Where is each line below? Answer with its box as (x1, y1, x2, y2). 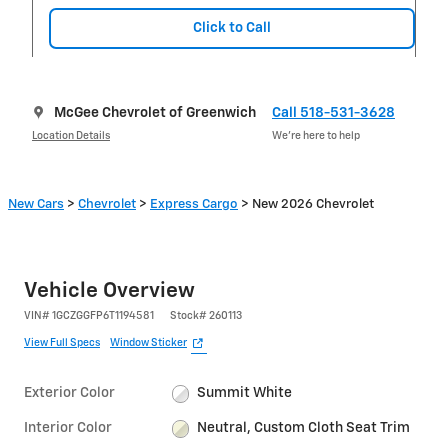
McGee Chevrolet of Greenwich (54, 106, 256, 121)
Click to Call (193, 21, 271, 36)
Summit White (197, 386, 293, 401)
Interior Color (24, 421, 112, 436)
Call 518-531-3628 (272, 106, 395, 121)
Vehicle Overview (24, 281, 195, 303)
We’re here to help (272, 130, 360, 141)
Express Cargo (150, 198, 238, 212)
